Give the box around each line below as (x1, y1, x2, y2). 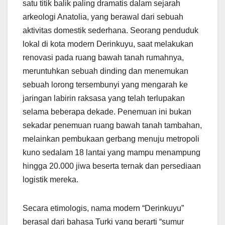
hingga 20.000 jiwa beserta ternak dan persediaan (23, 161, 201, 170)
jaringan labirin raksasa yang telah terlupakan (23, 93, 185, 102)
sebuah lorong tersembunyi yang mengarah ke (23, 80, 188, 89)
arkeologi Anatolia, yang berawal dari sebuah (23, 12, 183, 21)
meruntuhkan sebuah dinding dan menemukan (23, 66, 188, 75)
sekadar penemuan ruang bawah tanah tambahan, (23, 121, 202, 130)
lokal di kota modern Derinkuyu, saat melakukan (23, 39, 193, 48)
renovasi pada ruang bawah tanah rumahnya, (23, 53, 184, 62)
